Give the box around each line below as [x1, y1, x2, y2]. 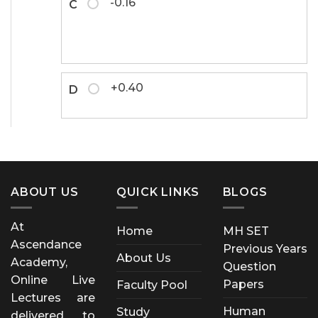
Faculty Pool [116, 278, 188, 292]
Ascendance [11, 237, 82, 251]
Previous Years [222, 241, 307, 256]
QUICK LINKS [116, 185, 200, 199]
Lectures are [11, 290, 96, 305]
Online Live [11, 273, 96, 287]
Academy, [11, 255, 67, 269]
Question [222, 259, 276, 273]
